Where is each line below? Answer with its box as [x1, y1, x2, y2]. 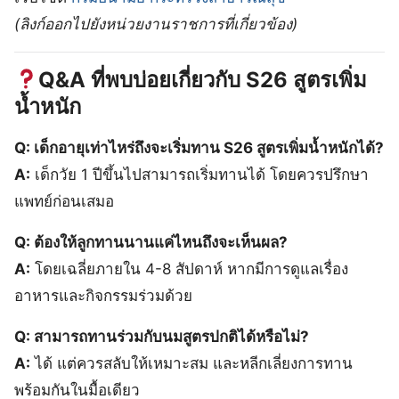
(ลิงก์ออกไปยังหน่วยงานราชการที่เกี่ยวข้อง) [14, 14, 297, 33]
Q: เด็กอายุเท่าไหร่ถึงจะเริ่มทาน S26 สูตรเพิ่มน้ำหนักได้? [14, 138, 384, 157]
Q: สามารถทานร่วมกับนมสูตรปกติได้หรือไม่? [14, 327, 309, 346]
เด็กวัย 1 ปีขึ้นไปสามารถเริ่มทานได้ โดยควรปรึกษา [30, 165, 369, 183]
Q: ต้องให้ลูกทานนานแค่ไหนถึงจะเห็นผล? [14, 232, 288, 251]
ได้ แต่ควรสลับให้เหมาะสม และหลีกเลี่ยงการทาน [30, 354, 353, 372]
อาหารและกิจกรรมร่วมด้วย [14, 286, 192, 305]
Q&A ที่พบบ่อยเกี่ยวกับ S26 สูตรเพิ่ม [38, 66, 368, 93]
